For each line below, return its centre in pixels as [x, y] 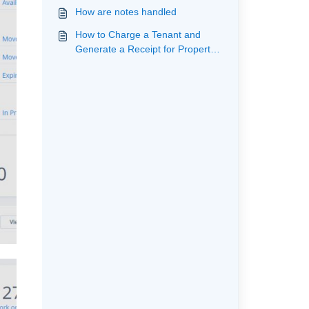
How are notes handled [126, 12]
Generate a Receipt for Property [145, 49]
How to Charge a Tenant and [138, 34]
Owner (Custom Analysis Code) [143, 63]
